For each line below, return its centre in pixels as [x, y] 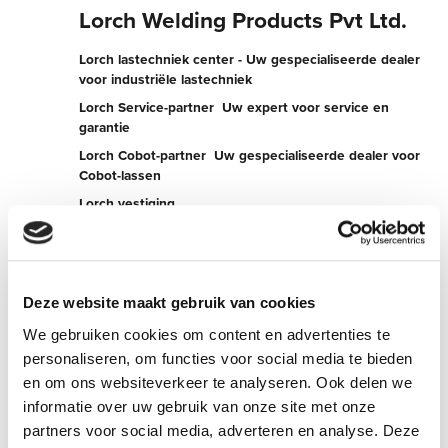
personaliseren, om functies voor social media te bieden [218, 358]
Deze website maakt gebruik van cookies [169, 303]
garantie [105, 127]
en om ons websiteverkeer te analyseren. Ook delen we [217, 382]
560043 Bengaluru [140, 269]
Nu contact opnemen [177, 376]
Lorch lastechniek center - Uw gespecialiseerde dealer [250, 59]
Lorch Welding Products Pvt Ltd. [243, 20]
